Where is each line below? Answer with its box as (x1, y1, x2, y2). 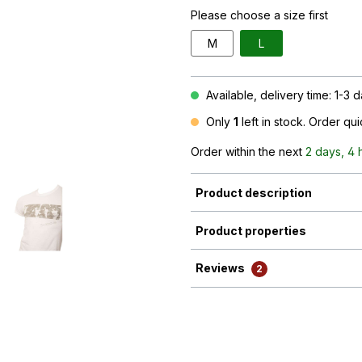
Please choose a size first (191, 8, 328, 23)
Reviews (196, 261, 247, 276)
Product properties (196, 223, 306, 238)
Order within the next (191, 145, 305, 159)
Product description (196, 185, 312, 200)
